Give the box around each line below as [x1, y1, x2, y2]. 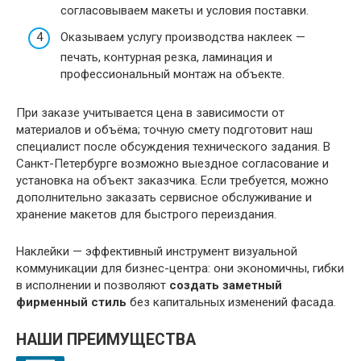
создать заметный [169, 278, 282, 293]
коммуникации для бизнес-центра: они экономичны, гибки [16, 261, 344, 276]
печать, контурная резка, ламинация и [60, 50, 272, 65]
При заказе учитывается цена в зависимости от [16, 106, 284, 121]
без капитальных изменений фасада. [127, 295, 336, 310]
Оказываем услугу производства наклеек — [60, 30, 305, 45]
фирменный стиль [16, 295, 127, 310]
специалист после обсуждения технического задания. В [16, 139, 330, 155]
